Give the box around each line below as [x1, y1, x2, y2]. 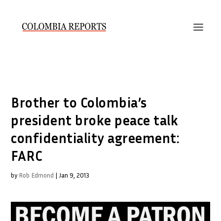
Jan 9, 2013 [59, 171, 90, 179]
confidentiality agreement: [11, 130, 180, 146]
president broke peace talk [11, 112, 179, 128]
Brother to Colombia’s [11, 94, 147, 110]
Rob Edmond [19, 171, 54, 179]
